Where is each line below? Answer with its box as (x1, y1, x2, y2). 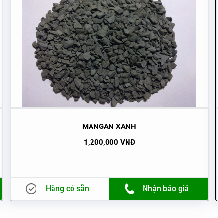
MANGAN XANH (82, 122, 137, 131)
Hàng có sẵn (46, 183, 90, 193)
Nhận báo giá (143, 183, 189, 193)
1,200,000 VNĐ (83, 137, 135, 146)
